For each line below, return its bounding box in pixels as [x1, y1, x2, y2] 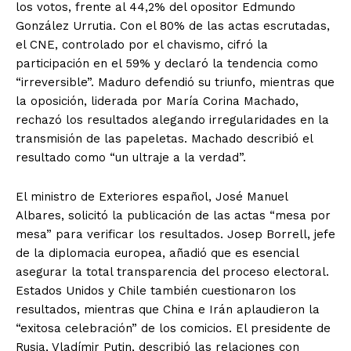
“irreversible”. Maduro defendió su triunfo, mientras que [16, 74, 335, 89]
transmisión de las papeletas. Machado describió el [16, 131, 313, 146]
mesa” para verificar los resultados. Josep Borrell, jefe [16, 226, 335, 241]
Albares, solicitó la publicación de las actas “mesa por [16, 208, 331, 223]
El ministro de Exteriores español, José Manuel [16, 189, 288, 204]
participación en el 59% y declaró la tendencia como [16, 56, 318, 71]
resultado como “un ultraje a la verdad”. [16, 150, 246, 165]
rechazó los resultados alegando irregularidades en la [16, 112, 329, 127]
